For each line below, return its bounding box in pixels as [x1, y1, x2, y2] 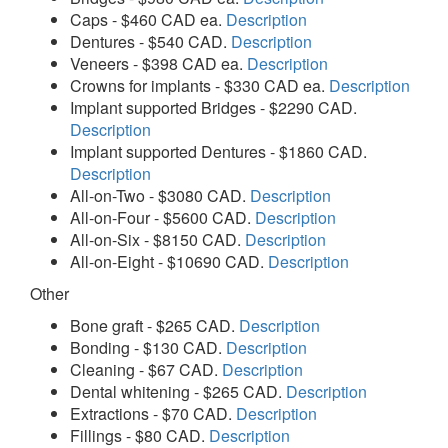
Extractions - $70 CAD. [70, 401, 236, 425]
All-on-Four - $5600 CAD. [70, 205, 255, 229]
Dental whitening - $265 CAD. [70, 379, 286, 403]
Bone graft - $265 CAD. [70, 313, 239, 337]
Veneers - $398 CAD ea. [70, 51, 247, 75]
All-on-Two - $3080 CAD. [70, 183, 250, 207]
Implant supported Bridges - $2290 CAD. [70, 95, 357, 119]
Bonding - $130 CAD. [70, 335, 226, 359]
